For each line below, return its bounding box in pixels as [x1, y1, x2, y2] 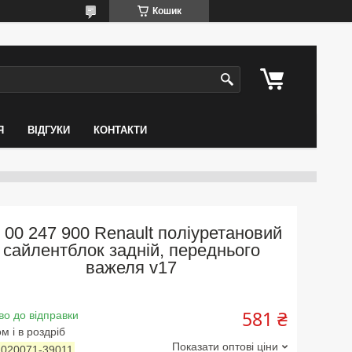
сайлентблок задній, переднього [2, 240, 260, 260]
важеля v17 [86, 257, 178, 277]
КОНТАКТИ [93, 124, 147, 136]
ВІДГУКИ [27, 124, 70, 136]
